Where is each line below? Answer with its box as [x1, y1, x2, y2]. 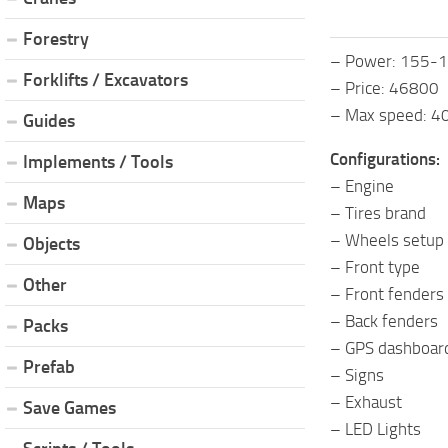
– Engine [330, 175, 394, 196]
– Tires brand [330, 202, 426, 223]
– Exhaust [330, 391, 402, 412]
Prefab [23, 355, 75, 378]
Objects [23, 232, 80, 255]
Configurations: [330, 148, 440, 169]
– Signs [330, 364, 384, 385]
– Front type [330, 256, 420, 277]
